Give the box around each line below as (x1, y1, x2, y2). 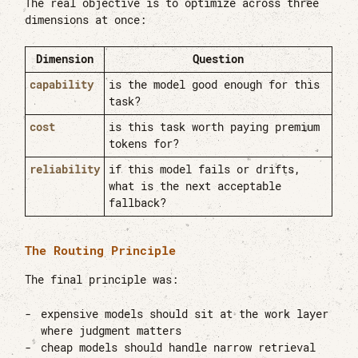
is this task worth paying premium (109, 120, 320, 135)
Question (193, 52, 245, 67)
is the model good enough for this (109, 78, 320, 93)
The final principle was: (25, 272, 179, 288)
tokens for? (109, 137, 180, 152)
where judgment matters (41, 323, 182, 338)
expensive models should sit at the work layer (41, 306, 329, 321)
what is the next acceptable (109, 179, 282, 194)
